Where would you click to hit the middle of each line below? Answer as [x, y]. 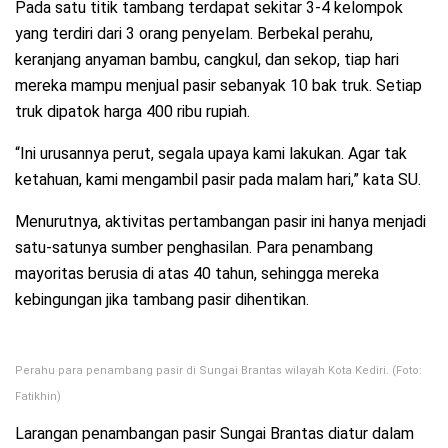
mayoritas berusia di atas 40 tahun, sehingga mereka [197, 273]
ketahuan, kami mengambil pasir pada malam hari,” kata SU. [218, 179]
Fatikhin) [38, 396]
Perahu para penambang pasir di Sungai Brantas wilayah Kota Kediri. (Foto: [218, 370]
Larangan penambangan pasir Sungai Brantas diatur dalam [214, 433]
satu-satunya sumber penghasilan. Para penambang [194, 247]
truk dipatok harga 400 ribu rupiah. [132, 111]
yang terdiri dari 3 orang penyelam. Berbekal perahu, [194, 33]
